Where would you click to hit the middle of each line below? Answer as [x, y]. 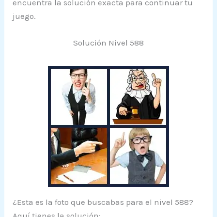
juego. [24, 16]
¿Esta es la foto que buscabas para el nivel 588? [103, 202]
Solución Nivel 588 [108, 42]
